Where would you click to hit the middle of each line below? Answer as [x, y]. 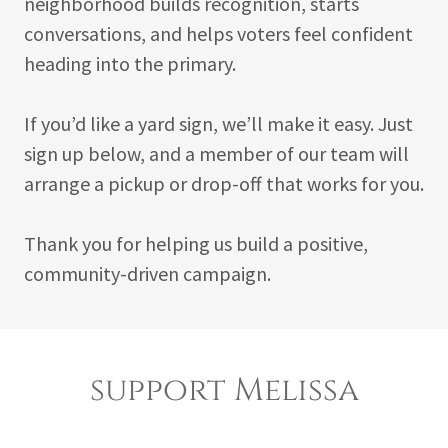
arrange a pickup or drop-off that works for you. [224, 183]
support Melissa [224, 390]
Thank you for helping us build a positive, [196, 243]
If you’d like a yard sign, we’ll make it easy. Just [218, 123]
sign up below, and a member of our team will [216, 153]
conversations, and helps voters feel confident [218, 33]
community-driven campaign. [147, 273]
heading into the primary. [130, 63]
